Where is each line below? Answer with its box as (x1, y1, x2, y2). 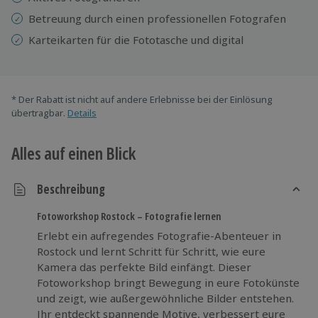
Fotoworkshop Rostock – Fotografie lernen (37, 208, 221, 223)
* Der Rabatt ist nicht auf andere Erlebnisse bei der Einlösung (11, 92, 273, 106)
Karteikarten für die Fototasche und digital (28, 32, 243, 47)
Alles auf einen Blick (11, 141, 136, 165)
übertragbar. (11, 106, 65, 119)
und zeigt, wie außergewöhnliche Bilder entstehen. (37, 290, 294, 305)
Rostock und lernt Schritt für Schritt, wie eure (37, 243, 265, 258)
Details (67, 106, 97, 119)
